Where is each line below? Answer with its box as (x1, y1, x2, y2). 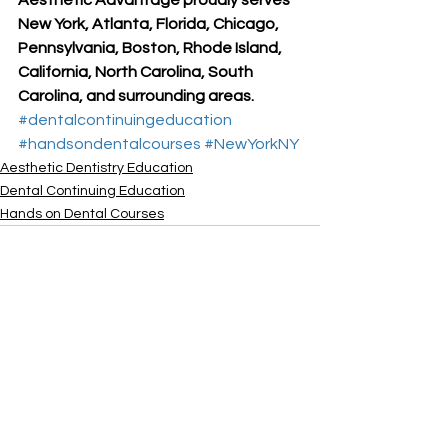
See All (276, 364, 320, 379)
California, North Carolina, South (18, 63, 256, 80)
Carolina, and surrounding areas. (18, 87, 254, 104)
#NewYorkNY (204, 135, 299, 152)
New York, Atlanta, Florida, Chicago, (18, 15, 282, 32)
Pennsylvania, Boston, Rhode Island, (18, 39, 285, 56)
